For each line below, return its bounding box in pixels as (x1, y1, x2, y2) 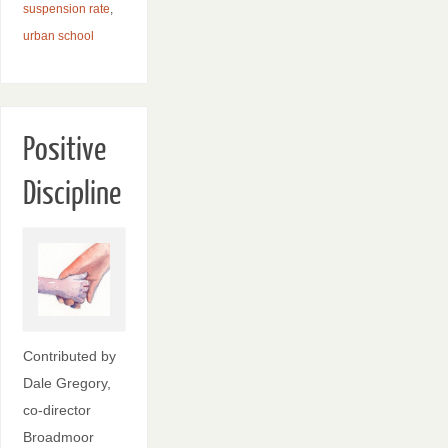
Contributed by (22, 348, 116, 365)
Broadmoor (22, 429, 94, 446)
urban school (22, 28, 94, 43)
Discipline (22, 176, 121, 213)
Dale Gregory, (22, 375, 111, 392)
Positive (22, 132, 106, 169)
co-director (22, 402, 91, 419)
